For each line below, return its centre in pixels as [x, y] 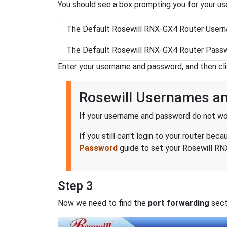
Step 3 [75, 186]
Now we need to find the [103, 203]
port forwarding [179, 203]
